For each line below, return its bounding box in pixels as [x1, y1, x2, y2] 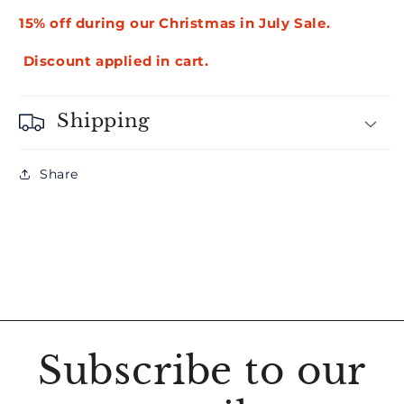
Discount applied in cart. [19, 51, 209, 69]
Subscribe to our [37, 346, 367, 394]
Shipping [57, 108, 151, 133]
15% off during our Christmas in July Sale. [19, 14, 331, 32]
